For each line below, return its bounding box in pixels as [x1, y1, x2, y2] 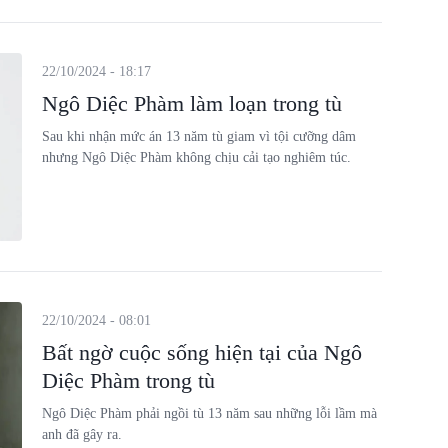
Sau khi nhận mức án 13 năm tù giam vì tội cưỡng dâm [41, 129, 356, 144]
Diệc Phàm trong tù [41, 367, 215, 393]
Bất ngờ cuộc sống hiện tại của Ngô [41, 339, 362, 365]
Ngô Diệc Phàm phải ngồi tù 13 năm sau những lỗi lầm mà [41, 405, 377, 421]
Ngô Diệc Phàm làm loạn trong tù [41, 91, 342, 116]
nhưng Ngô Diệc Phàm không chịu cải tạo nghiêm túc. [41, 150, 351, 165]
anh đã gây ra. [41, 426, 122, 442]
